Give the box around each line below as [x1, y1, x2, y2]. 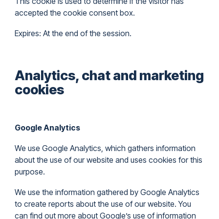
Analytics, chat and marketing [15, 67, 204, 84]
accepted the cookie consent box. [15, 8, 135, 18]
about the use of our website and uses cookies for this [15, 155, 202, 165]
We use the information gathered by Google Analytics [15, 187, 199, 197]
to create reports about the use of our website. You [15, 199, 191, 209]
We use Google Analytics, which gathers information [15, 143, 196, 153]
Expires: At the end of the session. [15, 28, 131, 38]
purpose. [15, 167, 45, 176]
